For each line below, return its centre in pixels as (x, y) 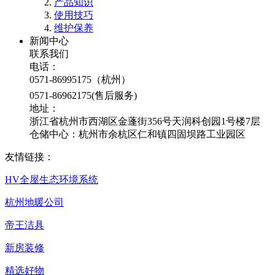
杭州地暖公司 (34, 202)
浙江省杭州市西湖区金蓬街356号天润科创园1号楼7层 (145, 121)
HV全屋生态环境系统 (52, 180)
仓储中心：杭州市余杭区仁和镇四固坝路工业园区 (137, 134)
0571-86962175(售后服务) (83, 95)
